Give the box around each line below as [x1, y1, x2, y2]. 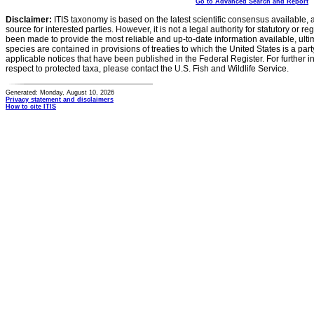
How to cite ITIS [6, 103, 56, 110]
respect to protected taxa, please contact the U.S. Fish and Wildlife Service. [6, 64, 289, 74]
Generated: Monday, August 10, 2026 [6, 89, 114, 96]
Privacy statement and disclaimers [6, 96, 114, 103]
